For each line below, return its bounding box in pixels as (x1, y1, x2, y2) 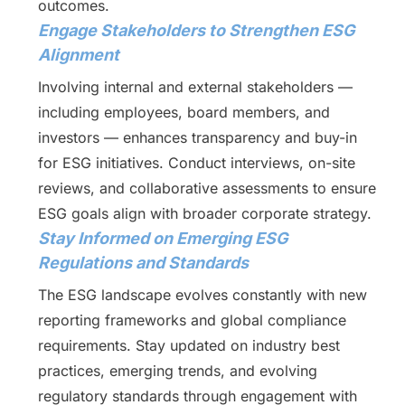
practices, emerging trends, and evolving (37, 362, 317, 380)
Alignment (37, 45, 119, 64)
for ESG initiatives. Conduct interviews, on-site (37, 154, 355, 172)
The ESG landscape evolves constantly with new (37, 286, 367, 304)
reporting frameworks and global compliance (37, 311, 346, 329)
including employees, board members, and (37, 103, 330, 121)
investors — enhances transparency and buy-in (37, 128, 357, 146)
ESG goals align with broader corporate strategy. (37, 204, 372, 222)
